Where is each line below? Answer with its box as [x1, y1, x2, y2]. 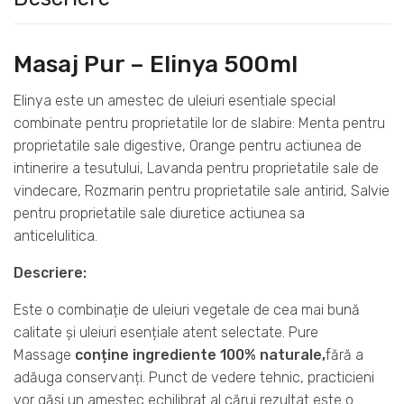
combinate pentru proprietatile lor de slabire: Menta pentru [14, 114, 385, 132]
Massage [14, 345, 75, 363]
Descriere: [14, 263, 87, 281]
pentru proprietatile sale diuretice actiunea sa [14, 204, 305, 222]
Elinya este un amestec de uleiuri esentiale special [14, 91, 335, 109]
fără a [326, 345, 363, 363]
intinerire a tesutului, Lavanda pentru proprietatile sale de [14, 159, 379, 177]
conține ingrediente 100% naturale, [75, 345, 326, 363]
